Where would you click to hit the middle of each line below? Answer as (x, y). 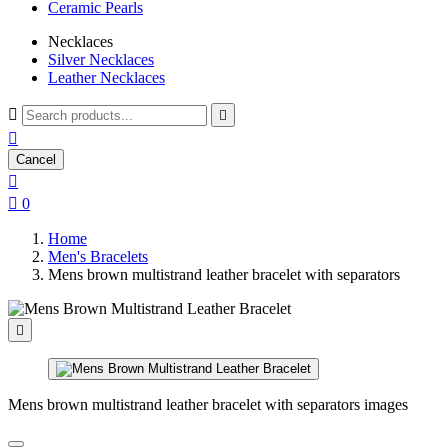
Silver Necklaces (101, 59)
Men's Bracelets (98, 256)
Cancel (36, 159)
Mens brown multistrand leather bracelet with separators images (208, 404)
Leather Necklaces (106, 77)
